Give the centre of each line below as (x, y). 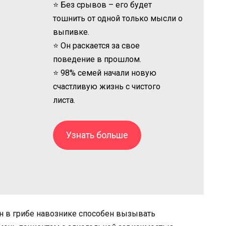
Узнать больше (97, 135)
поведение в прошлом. (97, 59)
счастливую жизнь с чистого (107, 86)
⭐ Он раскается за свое (97, 45)
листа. (64, 100)
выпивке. (71, 32)
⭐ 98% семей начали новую (105, 73)
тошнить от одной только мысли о (118, 18)
